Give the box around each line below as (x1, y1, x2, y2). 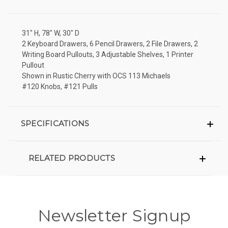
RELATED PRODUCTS (28, 153, 115, 163)
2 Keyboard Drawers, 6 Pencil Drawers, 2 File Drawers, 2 (22, 39, 198, 48)
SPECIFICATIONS (20, 118, 90, 128)
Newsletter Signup (37, 205, 191, 225)
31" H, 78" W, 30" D (22, 28, 79, 37)
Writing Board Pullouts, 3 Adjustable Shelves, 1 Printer (22, 50, 193, 59)
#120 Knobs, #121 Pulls (22, 82, 98, 91)
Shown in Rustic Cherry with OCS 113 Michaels (22, 71, 170, 80)
